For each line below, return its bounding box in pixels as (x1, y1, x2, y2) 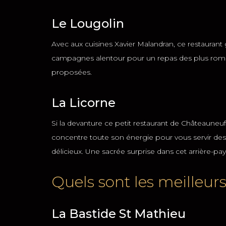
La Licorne (51, 95, 116, 110)
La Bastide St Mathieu (51, 206, 186, 221)
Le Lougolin (51, 16, 124, 31)
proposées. (51, 68, 92, 77)
